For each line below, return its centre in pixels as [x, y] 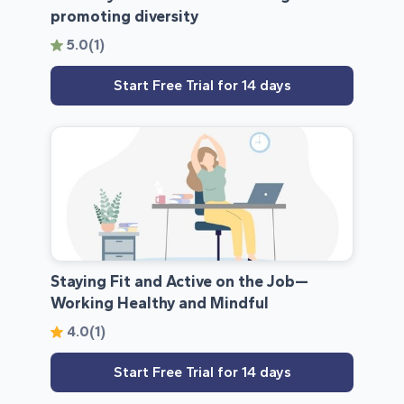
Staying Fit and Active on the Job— [179, 281]
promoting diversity [124, 16]
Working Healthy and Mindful [160, 303]
